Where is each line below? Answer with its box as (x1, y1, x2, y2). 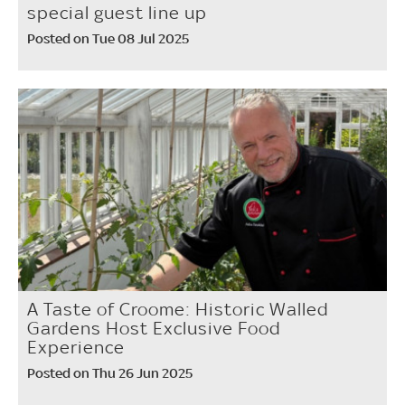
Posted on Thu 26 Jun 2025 (27, 364, 193, 382)
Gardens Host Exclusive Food (27, 317, 281, 340)
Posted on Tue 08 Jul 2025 (27, 29, 189, 47)
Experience (27, 336, 125, 359)
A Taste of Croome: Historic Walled (27, 298, 329, 321)
